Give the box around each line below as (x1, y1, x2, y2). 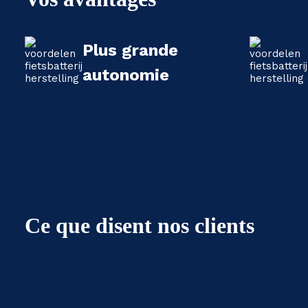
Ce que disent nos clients (25, 213, 254, 238)
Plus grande (82, 41, 178, 60)
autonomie (82, 65, 169, 85)
